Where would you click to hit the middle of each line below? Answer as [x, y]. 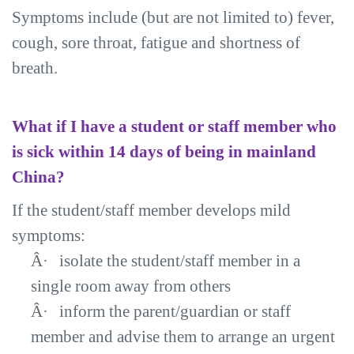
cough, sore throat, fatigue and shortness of [156, 43]
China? [38, 177]
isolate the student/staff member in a [180, 261]
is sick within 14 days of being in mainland [164, 152]
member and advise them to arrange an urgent [183, 337]
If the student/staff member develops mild [151, 210]
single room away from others [131, 286]
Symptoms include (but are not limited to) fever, [173, 17]
